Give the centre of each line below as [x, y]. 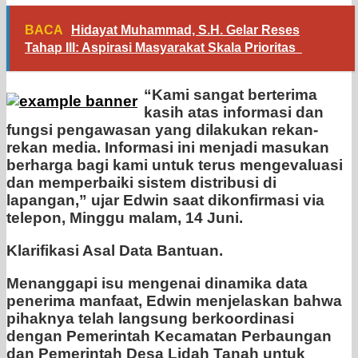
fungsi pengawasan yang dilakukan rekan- [162, 130]
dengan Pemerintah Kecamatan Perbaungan [169, 336]
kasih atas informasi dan [234, 113]
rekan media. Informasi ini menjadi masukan [168, 148]
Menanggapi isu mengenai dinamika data [157, 284]
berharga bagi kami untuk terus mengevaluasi [175, 165]
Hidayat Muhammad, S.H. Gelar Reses [185, 30]
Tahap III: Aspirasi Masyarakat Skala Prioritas [163, 48]
